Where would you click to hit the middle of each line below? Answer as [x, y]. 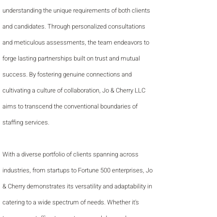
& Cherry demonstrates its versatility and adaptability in [77, 186]
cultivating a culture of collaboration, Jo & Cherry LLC [74, 90]
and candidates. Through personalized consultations [74, 26]
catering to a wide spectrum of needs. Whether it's [71, 202]
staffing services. [26, 122]
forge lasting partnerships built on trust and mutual [71, 58]
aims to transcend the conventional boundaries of [70, 106]
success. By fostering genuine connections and [67, 74]
